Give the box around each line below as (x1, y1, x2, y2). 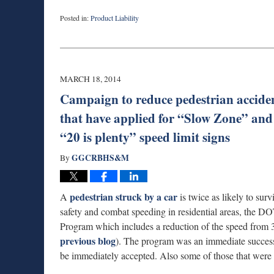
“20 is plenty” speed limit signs (60, 128, 230, 147)
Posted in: (60, 13, 89, 23)
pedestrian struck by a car (70, 190, 177, 204)
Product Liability (91, 13, 139, 23)
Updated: (59, 23, 86, 34)
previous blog (60, 234, 116, 248)
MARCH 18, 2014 (60, 73, 121, 85)
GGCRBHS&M (72, 152, 129, 165)
